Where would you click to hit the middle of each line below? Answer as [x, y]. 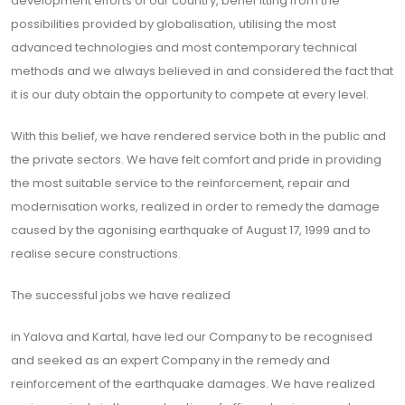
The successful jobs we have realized [121, 296]
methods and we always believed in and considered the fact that [202, 71]
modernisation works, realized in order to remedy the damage [195, 207]
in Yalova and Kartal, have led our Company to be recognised [192, 337]
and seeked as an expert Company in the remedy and [170, 361]
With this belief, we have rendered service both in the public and [198, 137]
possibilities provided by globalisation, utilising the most [174, 24]
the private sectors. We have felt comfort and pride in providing [196, 160]
